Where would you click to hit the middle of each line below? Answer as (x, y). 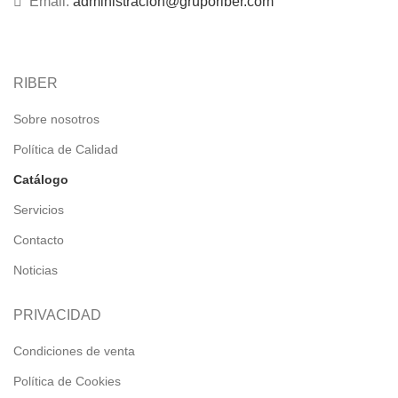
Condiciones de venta (74, 350)
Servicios (39, 209)
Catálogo (41, 179)
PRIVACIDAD (57, 314)
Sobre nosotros (56, 119)
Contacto (39, 239)
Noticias (36, 270)
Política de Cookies (67, 381)
